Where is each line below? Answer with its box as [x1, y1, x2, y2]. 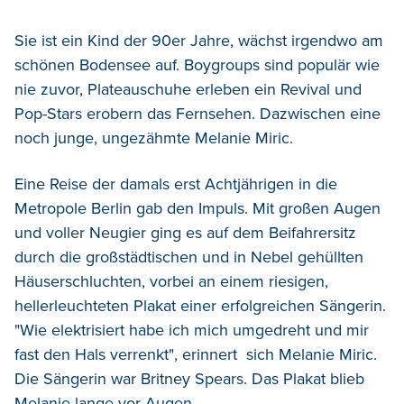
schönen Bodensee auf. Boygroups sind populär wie [14, 55, 380, 76]
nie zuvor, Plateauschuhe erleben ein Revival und [14, 79, 362, 100]
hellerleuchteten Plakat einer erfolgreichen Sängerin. [14, 296, 386, 317]
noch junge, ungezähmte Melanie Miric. [14, 128, 293, 149]
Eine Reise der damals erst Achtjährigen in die [14, 174, 337, 195]
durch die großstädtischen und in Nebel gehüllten [14, 247, 363, 268]
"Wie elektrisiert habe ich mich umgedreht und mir [14, 320, 369, 341]
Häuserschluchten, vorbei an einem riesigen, [14, 271, 328, 292]
